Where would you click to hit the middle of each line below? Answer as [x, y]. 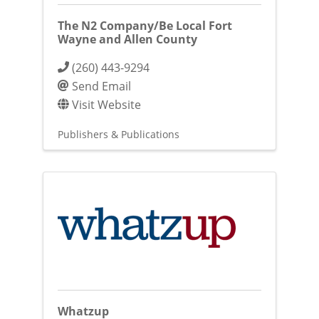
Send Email [101, 86]
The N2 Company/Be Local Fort [145, 26]
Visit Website [106, 105]
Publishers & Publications [118, 135]
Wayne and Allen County [127, 40]
